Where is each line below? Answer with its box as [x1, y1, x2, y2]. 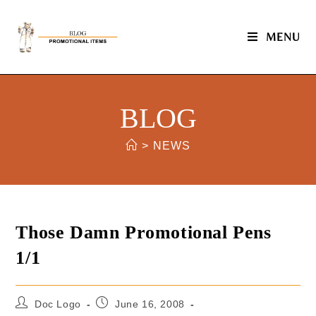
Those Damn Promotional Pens [16, 222, 272, 243]
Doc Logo [35, 298, 81, 310]
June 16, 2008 [115, 298, 185, 310]
